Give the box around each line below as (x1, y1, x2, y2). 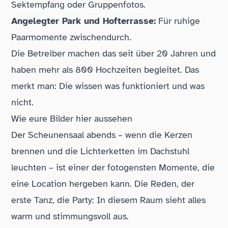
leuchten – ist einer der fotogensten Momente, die (11, 162, 215, 173)
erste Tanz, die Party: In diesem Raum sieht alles (11, 194, 206, 206)
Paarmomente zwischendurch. (11, 32, 132, 43)
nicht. (11, 97, 34, 108)
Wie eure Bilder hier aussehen (11, 113, 133, 124)
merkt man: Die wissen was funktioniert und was (11, 80, 205, 92)
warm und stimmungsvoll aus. (11, 211, 129, 222)
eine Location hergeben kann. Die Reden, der (11, 178, 195, 189)
